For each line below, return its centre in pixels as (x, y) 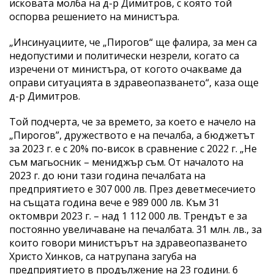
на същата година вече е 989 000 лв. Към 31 (114, 202)
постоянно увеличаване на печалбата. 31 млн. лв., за (135, 229)
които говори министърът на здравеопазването (128, 243)
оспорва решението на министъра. (97, 16)
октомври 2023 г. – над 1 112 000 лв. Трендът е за (128, 216)
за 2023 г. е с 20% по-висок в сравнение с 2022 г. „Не (133, 148)
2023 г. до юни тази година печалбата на (107, 175)
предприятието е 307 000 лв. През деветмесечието (132, 189)
